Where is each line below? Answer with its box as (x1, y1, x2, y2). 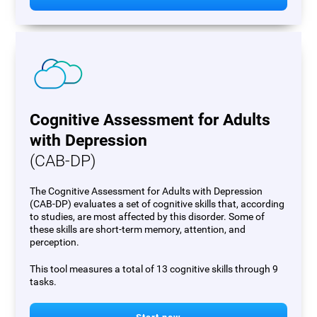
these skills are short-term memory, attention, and (30, 224, 246, 236)
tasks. (30, 276, 57, 288)
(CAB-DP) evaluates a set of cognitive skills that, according (30, 198, 285, 210)
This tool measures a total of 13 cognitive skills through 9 (30, 263, 279, 275)
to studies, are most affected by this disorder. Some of (30, 211, 265, 223)
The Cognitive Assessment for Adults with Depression (30, 185, 263, 197)
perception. (30, 236, 80, 248)
